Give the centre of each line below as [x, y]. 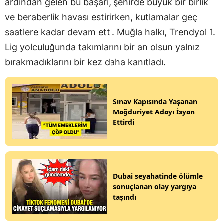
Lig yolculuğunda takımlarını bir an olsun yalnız [102, 47]
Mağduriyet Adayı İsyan [154, 111]
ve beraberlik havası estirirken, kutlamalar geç [101, 17]
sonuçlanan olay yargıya [155, 186]
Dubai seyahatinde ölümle [158, 176]
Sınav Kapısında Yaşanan [155, 101]
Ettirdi [124, 122]
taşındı [125, 197]
